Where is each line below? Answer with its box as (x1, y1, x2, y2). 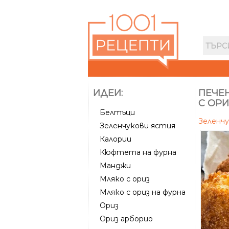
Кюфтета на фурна (100, 147, 176, 157)
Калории (100, 134, 131, 144)
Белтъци (100, 107, 135, 117)
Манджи (100, 161, 131, 170)
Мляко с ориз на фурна (100, 187, 186, 197)
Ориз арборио (100, 214, 153, 223)
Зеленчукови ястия (100, 121, 175, 130)
